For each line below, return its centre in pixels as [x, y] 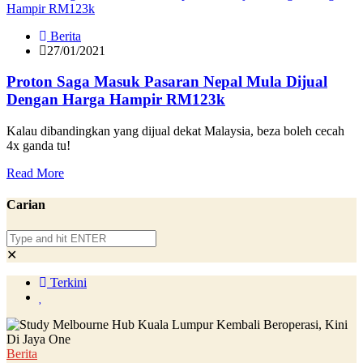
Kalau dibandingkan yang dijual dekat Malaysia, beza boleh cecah [175, 131]
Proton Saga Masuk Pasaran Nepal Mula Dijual [167, 82]
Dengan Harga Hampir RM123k [116, 100]
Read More [35, 173]
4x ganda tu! [38, 146]
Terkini [67, 282]
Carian [26, 205]
